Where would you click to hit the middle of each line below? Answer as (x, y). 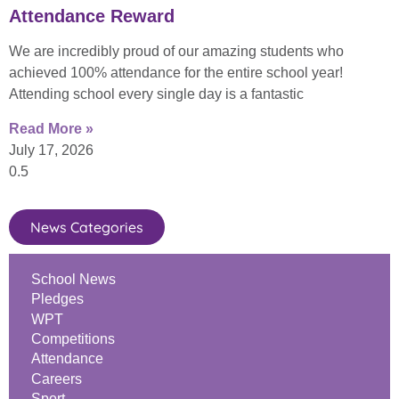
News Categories (87, 227)
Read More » (51, 128)
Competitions (73, 338)
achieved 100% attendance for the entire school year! (176, 73)
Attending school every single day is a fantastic (156, 94)
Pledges (57, 299)
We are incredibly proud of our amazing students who (176, 52)
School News (73, 279)
